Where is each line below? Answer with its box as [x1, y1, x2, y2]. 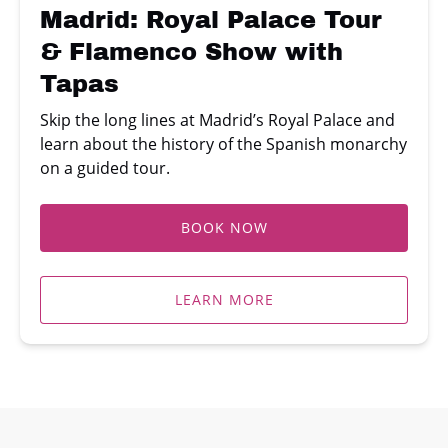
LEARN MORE [174, 289, 274, 309]
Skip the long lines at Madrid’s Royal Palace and [40, 108, 395, 131]
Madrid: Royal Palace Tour [40, 6, 382, 33]
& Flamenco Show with [40, 38, 343, 65]
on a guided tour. [40, 156, 170, 179]
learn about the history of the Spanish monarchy [40, 132, 407, 155]
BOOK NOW [180, 217, 268, 237]
